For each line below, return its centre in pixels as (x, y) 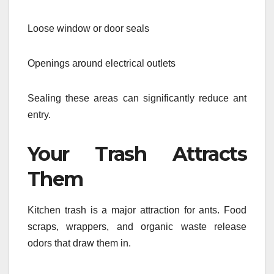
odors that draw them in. (79, 243)
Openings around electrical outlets (102, 63)
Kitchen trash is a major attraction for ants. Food (137, 210)
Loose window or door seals (88, 28)
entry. (39, 114)
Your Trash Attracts (137, 154)
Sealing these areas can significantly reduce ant (137, 98)
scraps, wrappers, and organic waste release (137, 227)
